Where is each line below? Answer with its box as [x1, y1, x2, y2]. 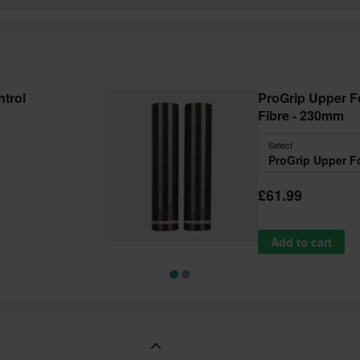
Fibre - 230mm [258, 105, 344, 125]
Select [268, 137, 292, 151]
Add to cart [271, 233, 332, 250]
